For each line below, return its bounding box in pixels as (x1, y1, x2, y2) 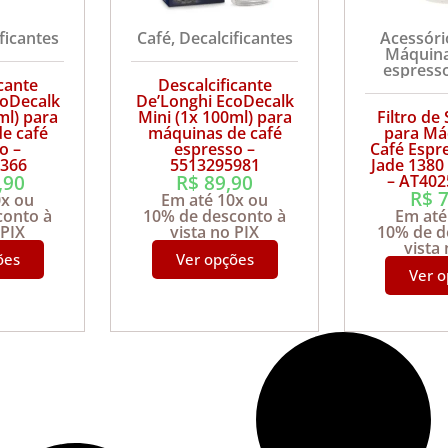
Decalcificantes (178, 26, 293, 49)
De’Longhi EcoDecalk (135, 89, 294, 112)
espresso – (174, 137, 248, 160)
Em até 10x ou (161, 188, 269, 211)
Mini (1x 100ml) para (137, 105, 292, 128)
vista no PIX (170, 220, 260, 243)
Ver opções (175, 248, 254, 269)
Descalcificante (157, 73, 272, 96)
